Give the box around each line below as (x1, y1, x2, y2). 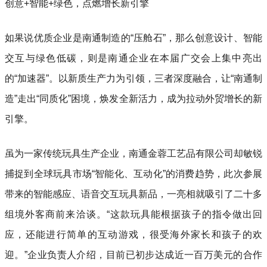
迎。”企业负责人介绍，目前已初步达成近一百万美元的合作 (5, 249, 262, 260)
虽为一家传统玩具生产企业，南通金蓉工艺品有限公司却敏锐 (5, 148, 262, 159)
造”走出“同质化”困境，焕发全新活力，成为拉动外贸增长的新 (5, 93, 262, 104)
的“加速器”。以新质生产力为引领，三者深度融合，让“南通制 (5, 73, 262, 83)
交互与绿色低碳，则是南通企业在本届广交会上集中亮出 (5, 52, 262, 63)
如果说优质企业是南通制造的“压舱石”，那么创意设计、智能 (5, 32, 262, 43)
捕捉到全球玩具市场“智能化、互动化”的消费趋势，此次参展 (5, 168, 262, 179)
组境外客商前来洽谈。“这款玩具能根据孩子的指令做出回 (5, 209, 262, 219)
